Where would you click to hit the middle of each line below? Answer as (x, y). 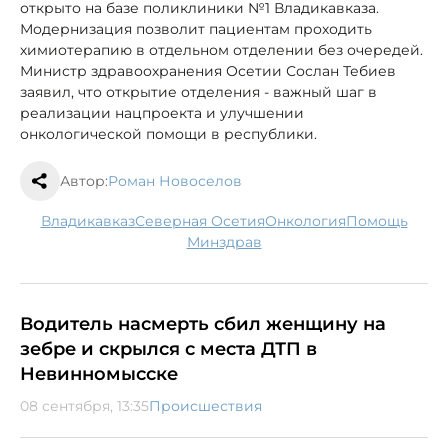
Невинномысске (99, 373)
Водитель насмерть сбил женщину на (203, 323)
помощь (382, 220)
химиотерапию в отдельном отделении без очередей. (221, 49)
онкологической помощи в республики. (168, 133)
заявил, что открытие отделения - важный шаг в (198, 91)
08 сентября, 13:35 (84, 405)
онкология (311, 220)
